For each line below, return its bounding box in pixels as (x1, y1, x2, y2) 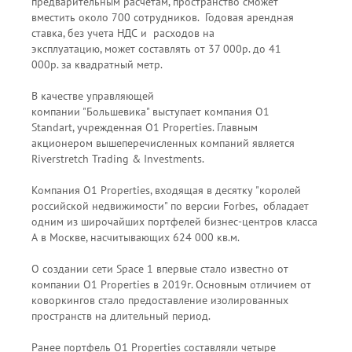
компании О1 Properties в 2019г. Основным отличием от (31, 277, 311, 291)
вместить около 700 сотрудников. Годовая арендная (31, 10, 294, 24)
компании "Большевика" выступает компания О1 (31, 104, 269, 119)
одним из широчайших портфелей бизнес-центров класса (31, 214, 317, 229)
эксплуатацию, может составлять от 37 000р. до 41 (31, 42, 281, 56)
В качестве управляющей (31, 89, 154, 103)
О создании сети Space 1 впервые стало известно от (31, 262, 288, 276)
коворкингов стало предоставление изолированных (31, 293, 288, 307)
